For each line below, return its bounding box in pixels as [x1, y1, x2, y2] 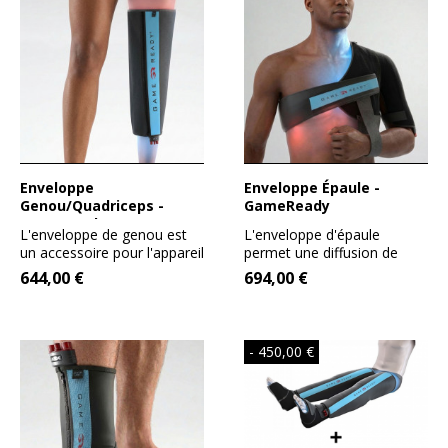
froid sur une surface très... [244, 261, 416, 281]
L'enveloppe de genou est [20, 225, 187, 245]
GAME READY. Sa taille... [20, 261, 175, 281]
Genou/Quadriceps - [20, 196, 164, 216]
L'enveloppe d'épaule [244, 225, 380, 245]
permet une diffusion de [244, 243, 398, 263]
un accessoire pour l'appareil [20, 243, 204, 263]
